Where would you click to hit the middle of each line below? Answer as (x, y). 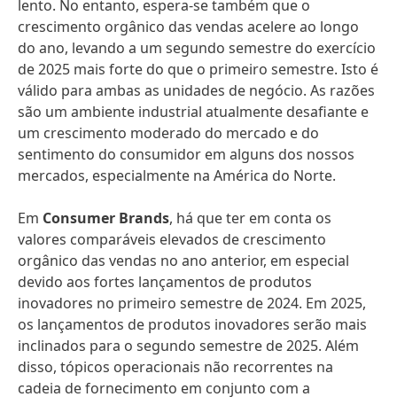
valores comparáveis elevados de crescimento (172, 239)
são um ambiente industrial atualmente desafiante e (193, 112)
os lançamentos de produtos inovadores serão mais (192, 324)
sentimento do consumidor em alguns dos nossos (186, 154)
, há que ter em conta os (250, 218)
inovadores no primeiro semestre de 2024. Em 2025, (192, 303)
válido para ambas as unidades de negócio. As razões (196, 90)
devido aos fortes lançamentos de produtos (165, 282)
